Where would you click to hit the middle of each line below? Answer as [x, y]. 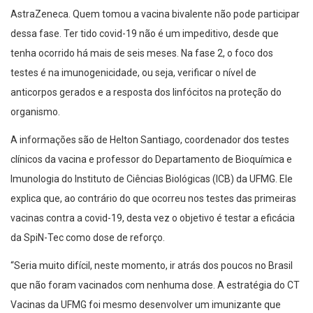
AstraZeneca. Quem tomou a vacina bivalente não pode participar [155, 14]
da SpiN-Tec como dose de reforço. [88, 237]
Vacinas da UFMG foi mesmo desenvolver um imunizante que [146, 304]
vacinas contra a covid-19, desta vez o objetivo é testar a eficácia [153, 218]
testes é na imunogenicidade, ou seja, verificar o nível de [133, 72]
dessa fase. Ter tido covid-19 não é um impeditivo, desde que [145, 33]
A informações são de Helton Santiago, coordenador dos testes [150, 139]
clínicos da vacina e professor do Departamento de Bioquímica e [151, 159]
